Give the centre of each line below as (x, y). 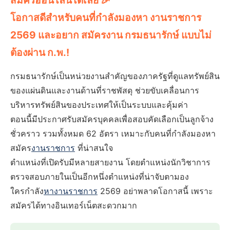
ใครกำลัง (27, 191)
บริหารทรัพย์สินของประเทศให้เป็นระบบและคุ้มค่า (99, 105)
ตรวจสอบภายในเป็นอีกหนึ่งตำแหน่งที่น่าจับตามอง (100, 177)
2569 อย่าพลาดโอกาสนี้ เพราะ (155, 191)
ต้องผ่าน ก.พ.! (40, 53)
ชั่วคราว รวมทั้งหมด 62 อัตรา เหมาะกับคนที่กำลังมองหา (113, 134)
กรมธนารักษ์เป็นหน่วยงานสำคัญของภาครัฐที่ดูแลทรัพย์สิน (115, 76)
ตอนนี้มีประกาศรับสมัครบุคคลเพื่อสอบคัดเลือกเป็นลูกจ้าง (112, 119)
